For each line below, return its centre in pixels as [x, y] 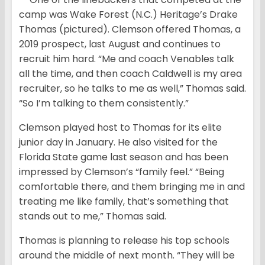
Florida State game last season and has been [124, 157]
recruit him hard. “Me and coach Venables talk [127, 59]
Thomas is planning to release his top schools [124, 241]
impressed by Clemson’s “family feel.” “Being [122, 172]
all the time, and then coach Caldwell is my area [130, 74]
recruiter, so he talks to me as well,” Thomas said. [132, 89]
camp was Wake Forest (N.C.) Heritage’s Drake [128, 15]
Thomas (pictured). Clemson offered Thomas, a [130, 30]
